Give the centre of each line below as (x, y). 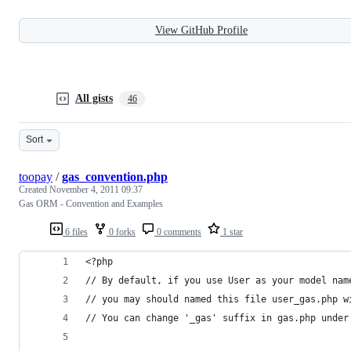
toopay (36, 176)
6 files (75, 232)
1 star (232, 232)
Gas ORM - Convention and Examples (91, 203)
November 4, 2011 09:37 (96, 189)
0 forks (121, 232)
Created (34, 189)
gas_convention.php (115, 176)
